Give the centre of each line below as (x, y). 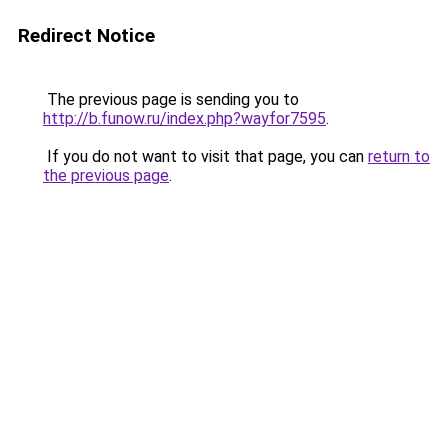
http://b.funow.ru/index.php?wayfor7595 (184, 118)
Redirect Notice (86, 35)
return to (399, 156)
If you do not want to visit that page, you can (205, 156)
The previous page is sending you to (171, 99)
